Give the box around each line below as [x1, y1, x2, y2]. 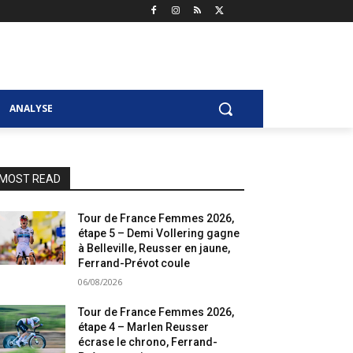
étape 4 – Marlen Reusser [78, 321, 210, 334]
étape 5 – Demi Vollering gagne [78, 227, 240, 240]
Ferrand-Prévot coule [78, 257, 191, 270]
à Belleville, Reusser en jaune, [78, 242, 231, 255]
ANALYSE [9, 102, 53, 116]
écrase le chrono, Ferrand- [78, 336, 218, 349]
